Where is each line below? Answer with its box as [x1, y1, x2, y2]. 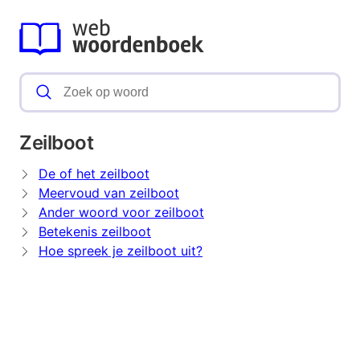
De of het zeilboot [39, 166, 149, 182]
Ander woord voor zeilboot [39, 204, 204, 221]
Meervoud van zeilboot [39, 185, 179, 202]
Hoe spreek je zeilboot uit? [39, 243, 202, 260]
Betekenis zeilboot [39, 223, 151, 240]
